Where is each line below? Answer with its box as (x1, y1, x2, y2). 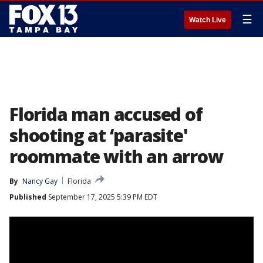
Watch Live (189, 16, 226, 24)
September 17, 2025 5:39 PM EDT (46, 192, 157, 202)
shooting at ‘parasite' (9, 123, 188, 147)
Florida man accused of (9, 102, 203, 126)
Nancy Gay (22, 176, 58, 186)
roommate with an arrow (9, 144, 223, 168)
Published (9, 192, 46, 202)
